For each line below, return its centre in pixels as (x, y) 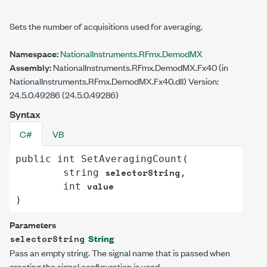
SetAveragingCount (131, 159)
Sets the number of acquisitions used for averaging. (106, 26)
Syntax (25, 114)
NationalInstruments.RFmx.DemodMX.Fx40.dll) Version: (114, 81)
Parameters (33, 224)
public (33, 159)
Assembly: (30, 67)
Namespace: (34, 53)
